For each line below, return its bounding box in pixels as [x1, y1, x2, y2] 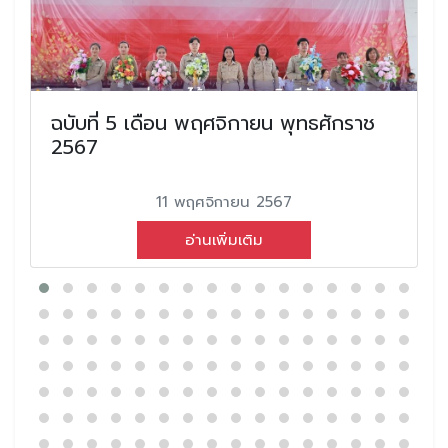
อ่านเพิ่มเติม [185, 228, 263, 251]
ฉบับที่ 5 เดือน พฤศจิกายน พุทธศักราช [51, 107, 375, 138]
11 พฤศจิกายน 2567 [156, 190, 292, 213]
